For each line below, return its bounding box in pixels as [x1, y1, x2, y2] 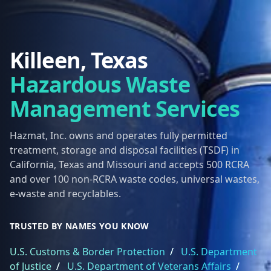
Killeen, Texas [10, 45, 148, 75]
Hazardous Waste [10, 70, 191, 99]
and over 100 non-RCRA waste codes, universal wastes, [10, 172, 260, 186]
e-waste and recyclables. [10, 187, 121, 200]
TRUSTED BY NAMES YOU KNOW [10, 220, 149, 232]
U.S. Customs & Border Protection [10, 245, 165, 258]
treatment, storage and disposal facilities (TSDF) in [10, 143, 240, 157]
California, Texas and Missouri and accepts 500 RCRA [10, 158, 249, 171]
